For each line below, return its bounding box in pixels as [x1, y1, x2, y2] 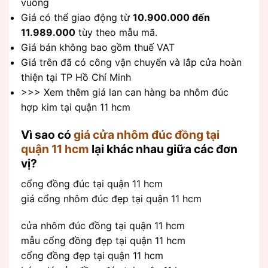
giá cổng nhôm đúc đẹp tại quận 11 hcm [21, 192, 202, 205]
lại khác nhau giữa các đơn [89, 142, 237, 156]
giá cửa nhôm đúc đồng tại [74, 127, 220, 142]
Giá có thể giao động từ [21, 11, 133, 24]
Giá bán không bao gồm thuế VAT [21, 41, 175, 54]
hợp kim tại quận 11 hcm [21, 101, 130, 114]
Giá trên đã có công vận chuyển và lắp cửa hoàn [21, 56, 242, 69]
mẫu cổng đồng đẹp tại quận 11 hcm [21, 234, 185, 247]
